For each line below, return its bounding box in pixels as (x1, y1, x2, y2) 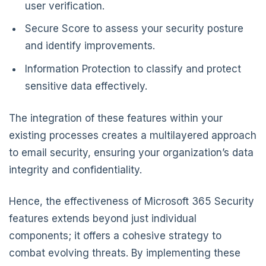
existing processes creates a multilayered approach (9, 129, 256, 141)
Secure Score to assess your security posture (25, 23, 244, 35)
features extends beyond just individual (9, 212, 197, 224)
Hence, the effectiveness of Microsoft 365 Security (9, 195, 254, 207)
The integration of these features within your (9, 112, 223, 124)
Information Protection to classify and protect (25, 62, 242, 75)
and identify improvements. (25, 40, 156, 52)
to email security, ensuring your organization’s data (9, 147, 254, 159)
